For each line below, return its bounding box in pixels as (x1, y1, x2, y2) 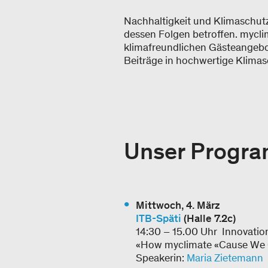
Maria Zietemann (187, 251, 263, 264)
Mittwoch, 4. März (136, 199, 220, 212)
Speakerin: (136, 251, 187, 264)
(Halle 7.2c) (181, 212, 236, 225)
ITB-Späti (136, 212, 181, 225)
